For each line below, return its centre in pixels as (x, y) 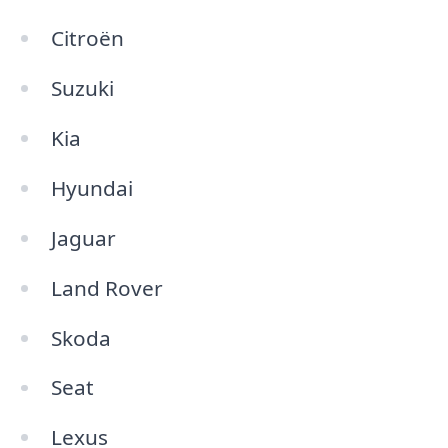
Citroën (87, 38)
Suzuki (82, 88)
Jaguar (83, 237)
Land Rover (106, 287)
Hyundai (91, 188)
